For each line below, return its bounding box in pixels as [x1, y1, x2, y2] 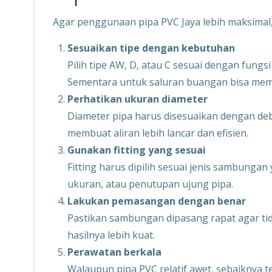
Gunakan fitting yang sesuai [67, 143, 206, 157]
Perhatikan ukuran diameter [67, 92, 208, 106]
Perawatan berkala [67, 245, 161, 259]
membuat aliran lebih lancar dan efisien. [67, 126, 248, 140]
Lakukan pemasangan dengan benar [67, 194, 246, 208]
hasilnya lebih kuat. [67, 228, 155, 242]
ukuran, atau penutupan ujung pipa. [67, 177, 233, 191]
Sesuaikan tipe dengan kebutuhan [67, 41, 235, 55]
